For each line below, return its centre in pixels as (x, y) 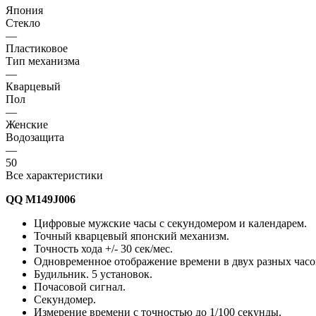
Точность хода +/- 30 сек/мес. (103, 248)
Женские (27, 124)
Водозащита (35, 137)
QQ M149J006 (41, 199)
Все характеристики (54, 175)
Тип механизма (43, 61)
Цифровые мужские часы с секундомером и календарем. (170, 223)
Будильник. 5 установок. (93, 274)
